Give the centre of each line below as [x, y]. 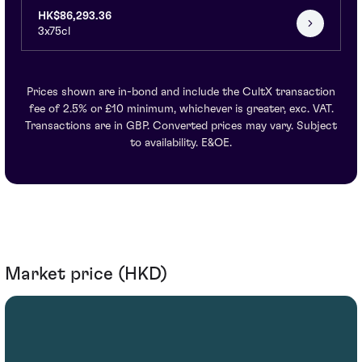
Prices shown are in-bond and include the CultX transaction [181, 92]
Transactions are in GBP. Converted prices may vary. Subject [181, 126]
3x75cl [54, 31]
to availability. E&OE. [181, 143]
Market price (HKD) [86, 274]
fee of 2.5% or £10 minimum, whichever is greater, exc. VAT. [181, 109]
